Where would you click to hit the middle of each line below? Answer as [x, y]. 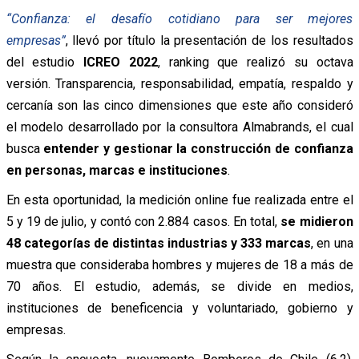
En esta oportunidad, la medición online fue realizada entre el [179, 200]
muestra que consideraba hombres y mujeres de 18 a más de [179, 264]
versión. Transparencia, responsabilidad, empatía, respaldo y [179, 83]
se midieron [317, 221]
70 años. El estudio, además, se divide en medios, [179, 286]
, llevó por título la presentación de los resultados [209, 40]
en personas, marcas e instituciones [117, 170]
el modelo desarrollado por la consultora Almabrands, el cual [179, 127]
